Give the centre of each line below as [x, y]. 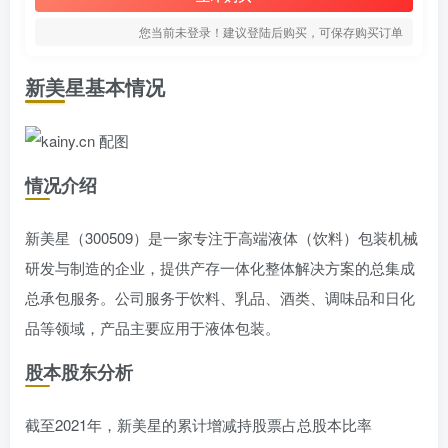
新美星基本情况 [95, 86]
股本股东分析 [79, 372]
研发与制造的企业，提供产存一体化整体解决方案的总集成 [220, 267]
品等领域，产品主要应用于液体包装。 [152, 327]
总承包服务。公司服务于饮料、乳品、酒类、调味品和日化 [220, 297]
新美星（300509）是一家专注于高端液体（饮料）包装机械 [221, 237]
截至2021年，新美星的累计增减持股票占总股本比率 [198, 424]
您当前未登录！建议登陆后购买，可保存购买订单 [271, 31]
